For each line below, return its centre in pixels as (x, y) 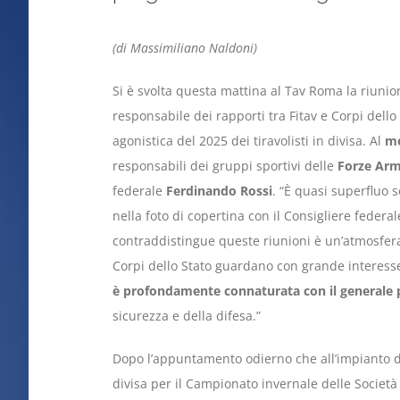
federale (139, 191)
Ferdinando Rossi (219, 191)
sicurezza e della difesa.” (186, 316)
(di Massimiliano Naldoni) (186, 48)
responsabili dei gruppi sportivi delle (223, 166)
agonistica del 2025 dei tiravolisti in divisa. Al (248, 141)
